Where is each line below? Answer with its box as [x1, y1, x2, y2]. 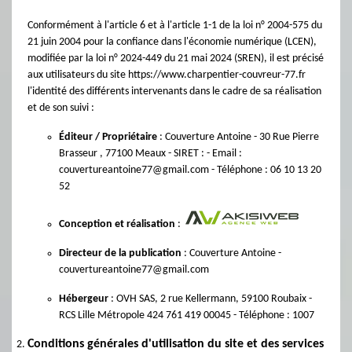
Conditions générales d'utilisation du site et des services [27, 338, 324, 350]
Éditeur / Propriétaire [59, 131, 157, 143]
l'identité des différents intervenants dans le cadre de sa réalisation [27, 86, 321, 97]
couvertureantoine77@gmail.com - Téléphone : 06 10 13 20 [59, 164, 321, 176]
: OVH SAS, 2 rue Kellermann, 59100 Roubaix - [108, 293, 312, 305]
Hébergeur [59, 293, 108, 305]
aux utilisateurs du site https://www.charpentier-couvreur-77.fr [27, 69, 306, 81]
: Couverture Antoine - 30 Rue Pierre [157, 131, 319, 143]
